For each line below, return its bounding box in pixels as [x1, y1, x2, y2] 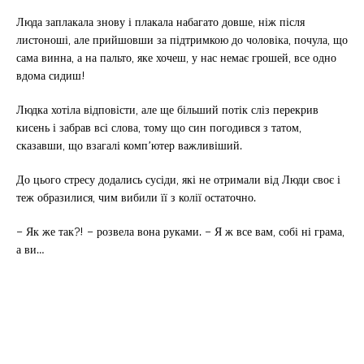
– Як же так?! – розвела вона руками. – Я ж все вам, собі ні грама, [16, 220, 344, 241]
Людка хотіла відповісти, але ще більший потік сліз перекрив [16, 98, 318, 119]
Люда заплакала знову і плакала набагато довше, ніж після [16, 11, 305, 32]
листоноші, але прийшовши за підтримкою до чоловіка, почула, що [16, 28, 348, 50]
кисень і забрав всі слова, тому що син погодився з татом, [16, 116, 301, 137]
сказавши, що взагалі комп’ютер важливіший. [16, 134, 242, 155]
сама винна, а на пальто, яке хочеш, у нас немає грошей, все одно [16, 46, 336, 67]
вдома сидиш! [16, 64, 85, 85]
